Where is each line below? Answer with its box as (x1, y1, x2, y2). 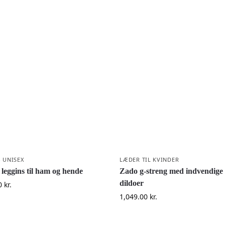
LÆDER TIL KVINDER (120, 156, 179, 164)
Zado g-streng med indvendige (120, 167, 223, 176)
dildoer (120, 179, 144, 188)
